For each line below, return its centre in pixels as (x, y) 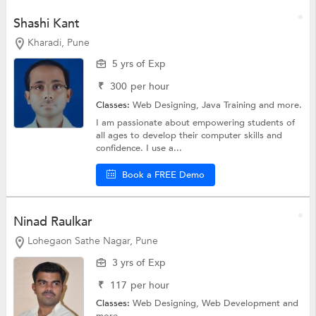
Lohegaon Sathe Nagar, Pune (92, 241)
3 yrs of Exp (139, 263)
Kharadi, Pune (58, 42)
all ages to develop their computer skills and (189, 136)
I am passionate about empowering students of (196, 123)
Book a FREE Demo (164, 175)
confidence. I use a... (139, 148)
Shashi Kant (46, 23)
